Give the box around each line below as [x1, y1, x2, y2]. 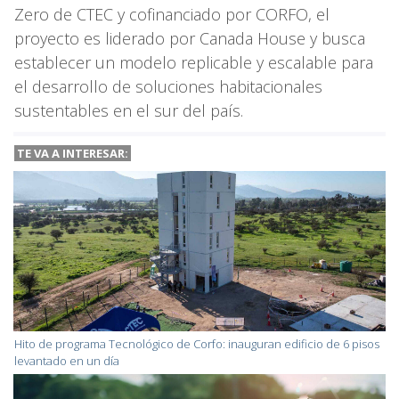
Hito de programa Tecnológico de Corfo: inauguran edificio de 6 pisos [14, 335, 379, 352]
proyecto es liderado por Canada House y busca [14, 27, 365, 49]
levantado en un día [14, 352, 119, 369]
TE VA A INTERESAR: [14, 144, 131, 161]
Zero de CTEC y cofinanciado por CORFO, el [14, 3, 330, 25]
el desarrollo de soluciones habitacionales [14, 75, 322, 97]
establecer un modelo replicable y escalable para [14, 51, 373, 73]
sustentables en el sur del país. [14, 99, 248, 121]
